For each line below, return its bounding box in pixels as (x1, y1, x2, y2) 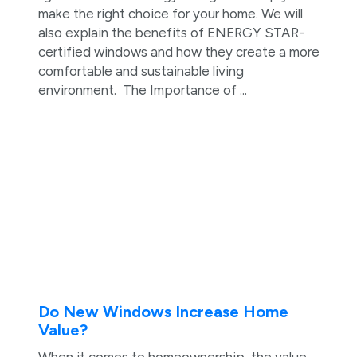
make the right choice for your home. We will (37, 6, 303, 22)
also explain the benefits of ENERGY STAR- (37, 25, 304, 41)
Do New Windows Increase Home (37, 301, 288, 321)
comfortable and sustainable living (37, 63, 244, 80)
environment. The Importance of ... (37, 82, 247, 99)
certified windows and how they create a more (37, 44, 320, 61)
